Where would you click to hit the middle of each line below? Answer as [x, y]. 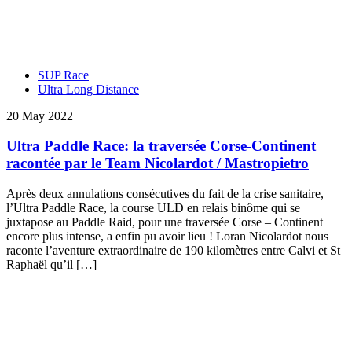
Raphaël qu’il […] [51, 264]
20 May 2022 [40, 115]
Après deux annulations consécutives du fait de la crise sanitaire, [165, 194]
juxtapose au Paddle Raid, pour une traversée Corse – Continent [165, 222]
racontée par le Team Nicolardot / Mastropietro [158, 163]
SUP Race [63, 75]
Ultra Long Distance [88, 89]
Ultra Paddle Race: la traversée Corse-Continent [161, 146]
